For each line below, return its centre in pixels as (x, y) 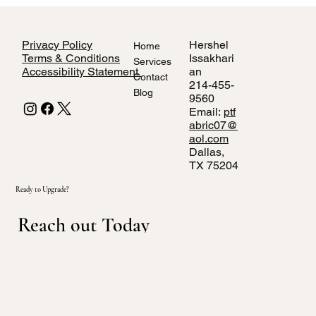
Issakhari (211, 58)
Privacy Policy (57, 44)
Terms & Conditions (71, 58)
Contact (150, 77)
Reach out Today (83, 225)
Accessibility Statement (82, 71)
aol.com (208, 138)
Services (152, 61)
